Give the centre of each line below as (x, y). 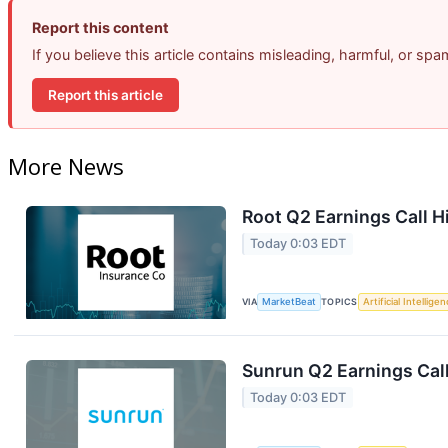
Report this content (100, 28)
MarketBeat (289, 302)
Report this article (105, 94)
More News (66, 166)
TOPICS (339, 302)
